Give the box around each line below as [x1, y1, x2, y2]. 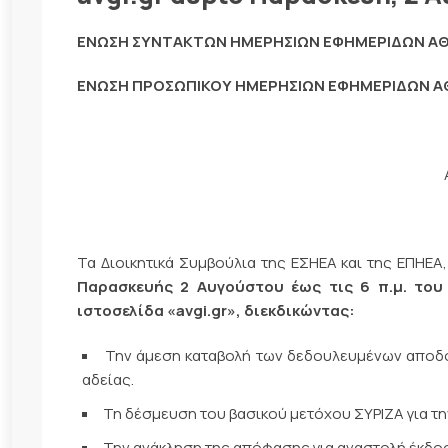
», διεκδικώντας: [227, 300, 355, 322]
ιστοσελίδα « [77, 300, 176, 322]
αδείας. [82, 368, 134, 390]
